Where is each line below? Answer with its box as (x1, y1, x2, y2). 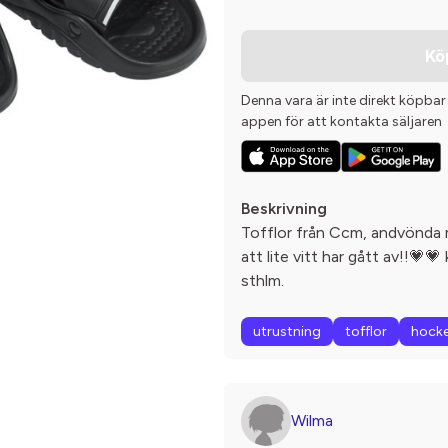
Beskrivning (241, 199, 327, 219)
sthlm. (241, 271, 284, 291)
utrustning (253, 323, 321, 341)
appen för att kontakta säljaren (241, 113, 442, 130)
